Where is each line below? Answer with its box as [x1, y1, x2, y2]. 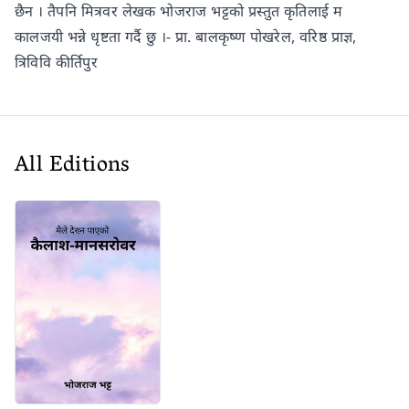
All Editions [15, 145, 131, 187]
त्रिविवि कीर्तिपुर [15, 51, 99, 72]
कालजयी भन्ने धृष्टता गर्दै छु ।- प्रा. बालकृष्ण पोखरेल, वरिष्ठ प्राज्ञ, [15, 26, 357, 47]
